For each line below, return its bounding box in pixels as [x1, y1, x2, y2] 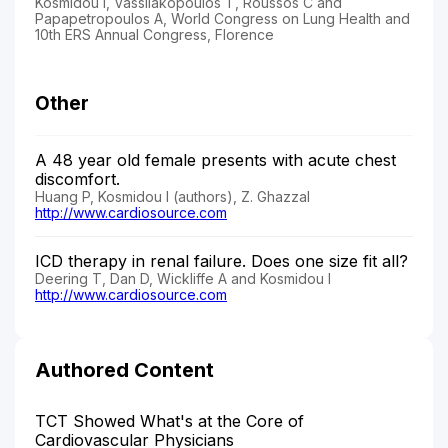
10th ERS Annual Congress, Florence [35, 25, 274, 43]
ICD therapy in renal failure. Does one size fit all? [35, 250, 413, 271]
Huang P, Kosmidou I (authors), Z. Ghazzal [35, 187, 310, 205]
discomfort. [35, 168, 125, 189]
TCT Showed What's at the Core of [35, 410, 304, 431]
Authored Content [35, 357, 214, 382]
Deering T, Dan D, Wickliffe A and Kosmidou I [35, 269, 331, 287]
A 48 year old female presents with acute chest [35, 149, 396, 170]
